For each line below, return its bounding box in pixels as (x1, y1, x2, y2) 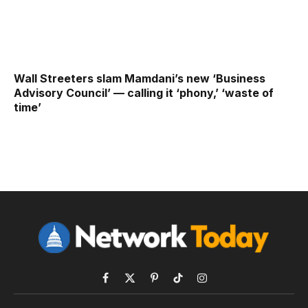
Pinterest (153, 278, 193, 291)
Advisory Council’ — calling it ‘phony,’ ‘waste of (14, 86, 274, 100)
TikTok (177, 278, 209, 291)
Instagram (201, 278, 245, 291)
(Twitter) (129, 293, 168, 305)
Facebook (104, 278, 152, 291)
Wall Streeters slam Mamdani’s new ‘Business (14, 71, 265, 86)
